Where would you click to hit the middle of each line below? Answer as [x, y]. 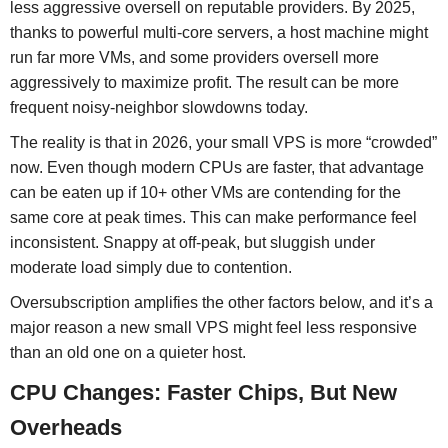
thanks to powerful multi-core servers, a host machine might [218, 33]
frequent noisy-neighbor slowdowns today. [158, 108]
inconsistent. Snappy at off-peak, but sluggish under [192, 242]
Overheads [65, 427]
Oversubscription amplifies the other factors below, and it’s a [221, 302]
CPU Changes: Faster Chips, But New [203, 392]
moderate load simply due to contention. [150, 267]
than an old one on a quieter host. [127, 352]
